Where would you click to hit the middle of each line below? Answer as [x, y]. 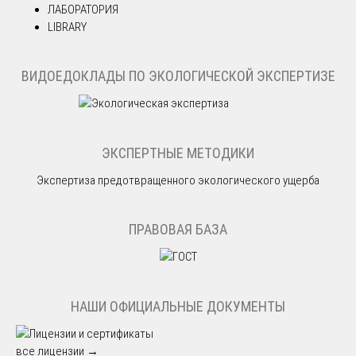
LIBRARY [67, 27]
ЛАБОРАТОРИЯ [83, 9]
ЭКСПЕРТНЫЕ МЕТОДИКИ [178, 153]
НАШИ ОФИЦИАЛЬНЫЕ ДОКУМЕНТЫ [178, 306]
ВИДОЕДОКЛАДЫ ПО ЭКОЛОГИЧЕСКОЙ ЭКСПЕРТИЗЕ [178, 76]
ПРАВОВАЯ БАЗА [178, 230]
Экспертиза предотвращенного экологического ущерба [178, 180]
